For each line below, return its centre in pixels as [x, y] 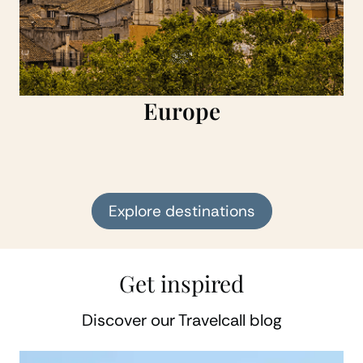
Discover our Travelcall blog [181, 320]
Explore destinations [181, 211]
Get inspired [181, 283]
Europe [181, 111]
